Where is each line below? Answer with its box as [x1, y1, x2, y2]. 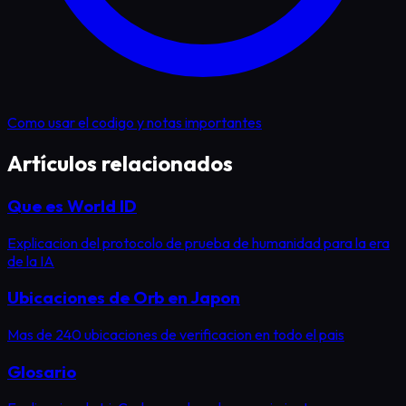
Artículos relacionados [7, 149, 233, 177]
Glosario [7, 360, 76, 382]
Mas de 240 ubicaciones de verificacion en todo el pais [7, 325, 344, 343]
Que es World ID [7, 194, 137, 217]
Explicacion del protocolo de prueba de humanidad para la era [7, 233, 390, 252]
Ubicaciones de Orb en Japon [7, 286, 240, 309]
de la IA [7, 251, 54, 270]
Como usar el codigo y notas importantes [7, 113, 262, 132]
